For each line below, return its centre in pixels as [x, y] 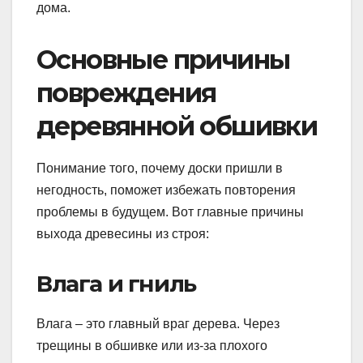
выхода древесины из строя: [123, 234]
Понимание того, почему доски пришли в [160, 169]
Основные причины [163, 60]
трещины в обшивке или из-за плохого [152, 345]
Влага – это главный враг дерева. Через [158, 323]
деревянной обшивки [177, 126]
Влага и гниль [116, 284]
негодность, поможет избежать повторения [166, 190]
